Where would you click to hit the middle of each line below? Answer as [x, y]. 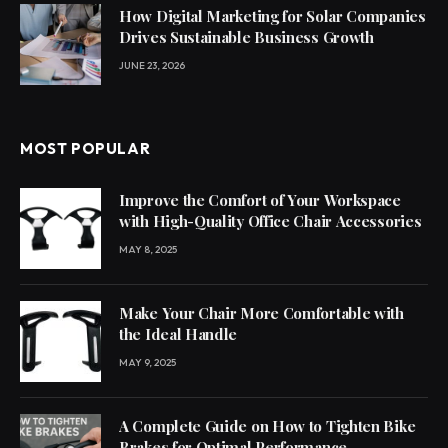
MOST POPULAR [85, 148]
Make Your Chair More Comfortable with [261, 312]
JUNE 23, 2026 [152, 65]
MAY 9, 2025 [147, 362]
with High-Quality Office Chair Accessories [270, 220]
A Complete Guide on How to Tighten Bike [267, 425]
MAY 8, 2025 [148, 249]
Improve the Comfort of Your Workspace [260, 199]
